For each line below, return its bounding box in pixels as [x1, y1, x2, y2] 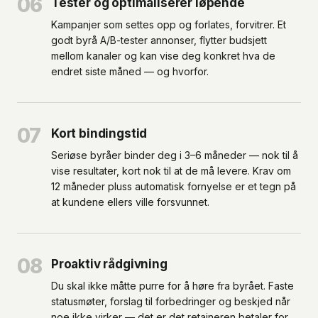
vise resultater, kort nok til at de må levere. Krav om [51, 165, 291, 177]
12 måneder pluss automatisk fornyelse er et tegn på [51, 180, 296, 192]
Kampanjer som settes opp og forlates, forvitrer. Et [51, 18, 286, 31]
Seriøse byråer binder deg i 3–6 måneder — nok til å [51, 149, 298, 161]
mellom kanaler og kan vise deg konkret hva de [51, 50, 275, 62]
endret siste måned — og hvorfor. [51, 65, 209, 77]
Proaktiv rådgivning [51, 257, 168, 271]
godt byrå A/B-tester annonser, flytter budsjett [51, 34, 267, 46]
